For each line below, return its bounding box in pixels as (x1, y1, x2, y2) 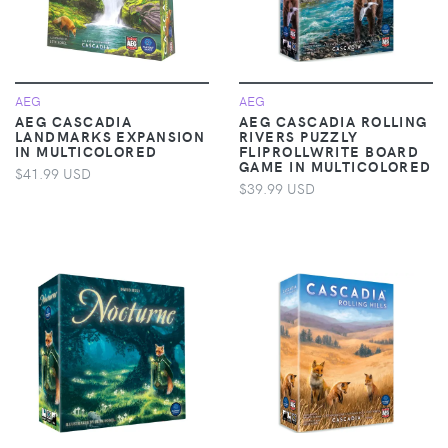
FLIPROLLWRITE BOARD (239, 140, 420, 161)
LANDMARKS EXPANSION (15, 125, 206, 146)
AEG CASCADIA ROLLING (239, 110, 428, 131)
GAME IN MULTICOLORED (239, 155, 432, 176)
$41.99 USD (15, 162, 91, 183)
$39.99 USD (239, 177, 315, 198)
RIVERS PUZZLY (239, 125, 359, 146)
